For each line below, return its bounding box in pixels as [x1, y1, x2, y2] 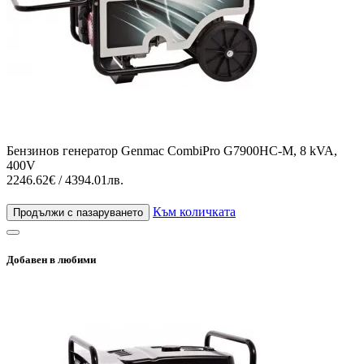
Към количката [153, 204, 236, 219]
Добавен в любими [6, 253, 96, 266]
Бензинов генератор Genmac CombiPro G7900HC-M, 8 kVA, [6, 143, 337, 158]
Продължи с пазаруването [13, 206, 143, 219]
